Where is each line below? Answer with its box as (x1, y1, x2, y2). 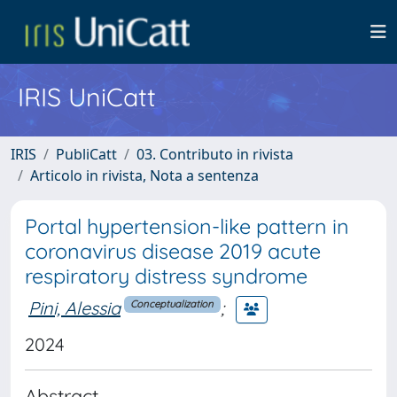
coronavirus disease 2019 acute (25, 238, 321, 264)
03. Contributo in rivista (136, 144, 293, 164)
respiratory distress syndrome (25, 263, 307, 289)
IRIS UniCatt (18, 81, 156, 113)
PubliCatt (56, 144, 117, 164)
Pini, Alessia (28, 296, 121, 319)
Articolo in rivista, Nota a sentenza (30, 166, 259, 185)
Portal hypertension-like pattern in (25, 214, 349, 239)
